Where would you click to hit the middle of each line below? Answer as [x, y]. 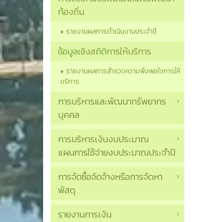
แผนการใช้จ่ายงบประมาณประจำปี [117, 153]
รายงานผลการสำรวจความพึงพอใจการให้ [123, 71]
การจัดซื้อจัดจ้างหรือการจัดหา [110, 177]
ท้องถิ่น [71, 12]
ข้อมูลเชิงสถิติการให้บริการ [105, 52]
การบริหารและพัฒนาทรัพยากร [112, 102]
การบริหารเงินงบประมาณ [103, 139]
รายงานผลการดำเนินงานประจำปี [111, 32]
